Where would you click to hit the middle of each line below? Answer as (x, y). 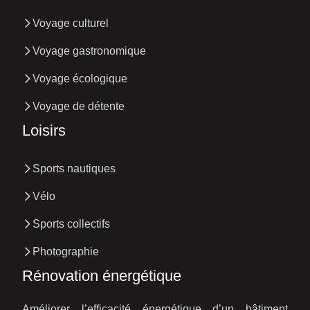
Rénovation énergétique (102, 276)
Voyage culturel (71, 23)
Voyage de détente (79, 106)
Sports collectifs (71, 224)
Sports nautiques (74, 168)
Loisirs (44, 130)
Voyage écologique (80, 79)
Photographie (66, 252)
